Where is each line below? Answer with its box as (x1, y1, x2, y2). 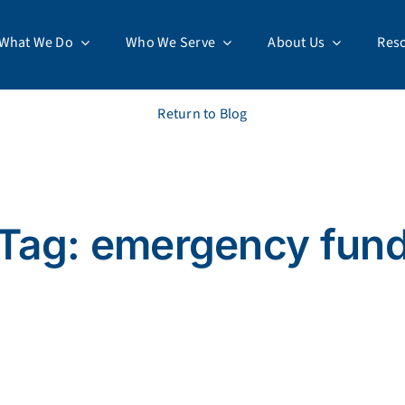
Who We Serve (126, 33, 216, 52)
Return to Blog (157, 104, 248, 124)
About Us (268, 33, 325, 52)
